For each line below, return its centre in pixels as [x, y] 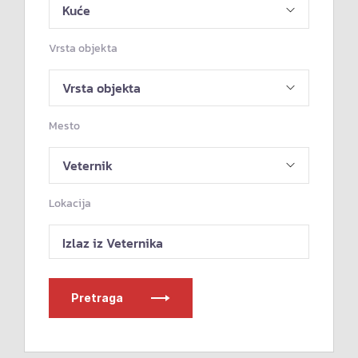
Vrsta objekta [83, 48]
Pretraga [97, 298]
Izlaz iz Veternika [113, 243]
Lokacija [70, 203]
